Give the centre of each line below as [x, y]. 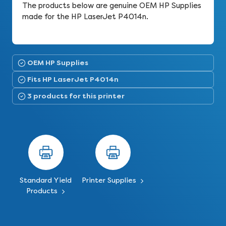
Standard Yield [46, 180]
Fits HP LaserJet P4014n [73, 79]
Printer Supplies [110, 180]
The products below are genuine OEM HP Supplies [112, 6]
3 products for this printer [76, 96]
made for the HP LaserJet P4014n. [85, 17]
